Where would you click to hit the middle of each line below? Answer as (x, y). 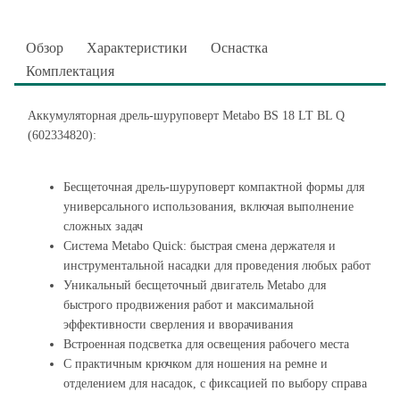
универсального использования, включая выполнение (208, 207)
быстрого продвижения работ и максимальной (189, 305)
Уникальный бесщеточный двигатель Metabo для (195, 285)
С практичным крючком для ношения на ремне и (196, 364)
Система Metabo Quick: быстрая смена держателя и (200, 246)
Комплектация (70, 71)
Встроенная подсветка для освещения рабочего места (206, 344)
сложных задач (103, 226)
